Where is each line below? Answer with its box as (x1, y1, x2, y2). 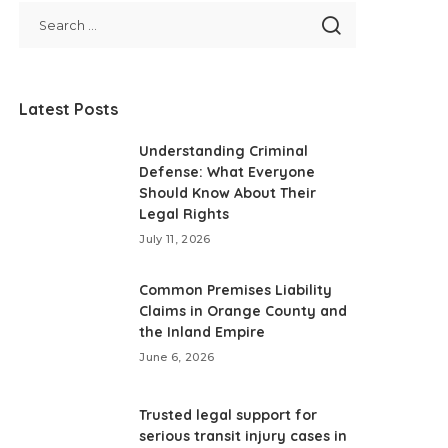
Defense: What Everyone (139, 163, 316, 181)
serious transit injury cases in (139, 427, 348, 445)
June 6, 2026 (139, 350, 215, 364)
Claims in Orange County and (139, 302, 348, 320)
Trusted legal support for (139, 406, 318, 424)
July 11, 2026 (139, 232, 211, 246)
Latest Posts (19, 99, 119, 119)
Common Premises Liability (139, 281, 333, 299)
